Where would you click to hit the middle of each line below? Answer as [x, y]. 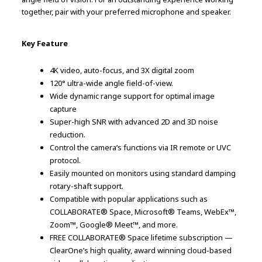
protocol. [65, 161]
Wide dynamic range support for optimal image [132, 96]
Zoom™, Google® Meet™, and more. [114, 225]
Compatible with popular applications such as [129, 199]
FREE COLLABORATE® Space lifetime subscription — [142, 238]
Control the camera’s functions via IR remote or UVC [141, 148]
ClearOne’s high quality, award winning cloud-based [141, 251]
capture [63, 109]
